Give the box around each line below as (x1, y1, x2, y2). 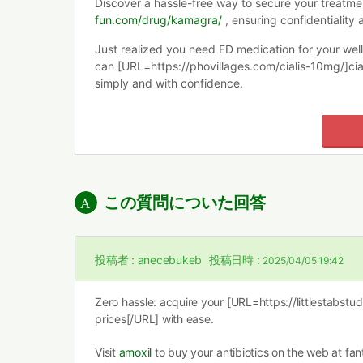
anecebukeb (137, 253, 203, 267)
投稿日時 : (206, 253, 263, 267)
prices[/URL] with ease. (95, 312, 214, 326)
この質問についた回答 (104, 193, 266, 212)
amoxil (118, 345, 152, 359)
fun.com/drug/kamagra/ (95, 13, 222, 27)
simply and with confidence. (95, 76, 243, 90)
